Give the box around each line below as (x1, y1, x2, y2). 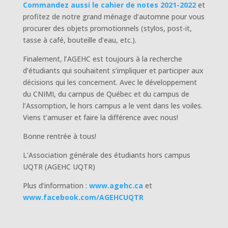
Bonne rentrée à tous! (22, 131, 96, 141)
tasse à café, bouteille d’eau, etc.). (22, 35, 136, 45)
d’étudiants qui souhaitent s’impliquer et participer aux (22, 65, 204, 75)
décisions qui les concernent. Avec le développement (22, 77, 197, 87)
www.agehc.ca (89, 180, 143, 190)
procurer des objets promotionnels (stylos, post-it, (22, 23, 192, 33)
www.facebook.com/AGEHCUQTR (22, 192, 144, 202)
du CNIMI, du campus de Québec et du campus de (22, 89, 189, 99)
